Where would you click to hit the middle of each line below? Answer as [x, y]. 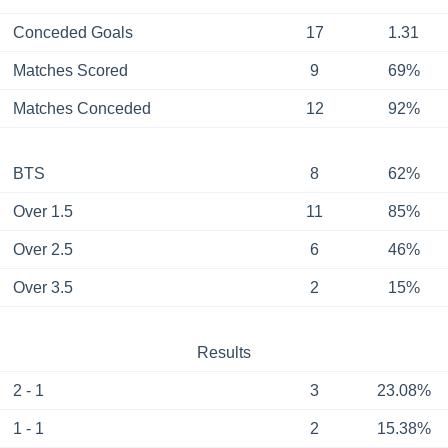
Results [223, 352]
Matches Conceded [81, 108]
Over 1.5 [42, 211]
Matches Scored [70, 70]
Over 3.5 [42, 287]
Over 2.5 [42, 249]
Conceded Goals [72, 32]
